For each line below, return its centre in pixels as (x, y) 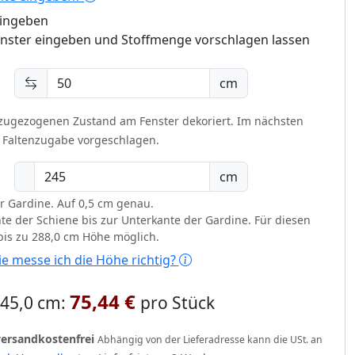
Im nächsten (269, 121)
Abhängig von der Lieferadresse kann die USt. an (210, 340)
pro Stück (177, 303)
